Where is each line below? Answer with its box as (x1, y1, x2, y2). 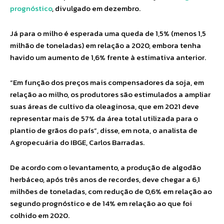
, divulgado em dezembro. (52, 2, 140, 14)
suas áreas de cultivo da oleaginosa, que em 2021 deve (10, 100, 199, 112)
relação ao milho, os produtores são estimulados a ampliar (10, 88, 210, 100)
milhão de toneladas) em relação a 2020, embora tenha (10, 39, 201, 51)
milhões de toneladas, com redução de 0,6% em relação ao (10, 185, 212, 197)
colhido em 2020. (10, 209, 69, 221)
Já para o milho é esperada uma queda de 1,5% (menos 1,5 (10, 27, 206, 39)
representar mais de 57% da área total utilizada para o (10, 112, 198, 124)
